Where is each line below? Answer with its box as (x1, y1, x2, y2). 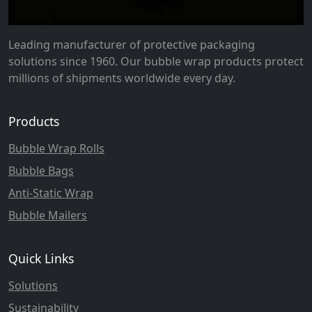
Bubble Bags (8, 163, 74, 179)
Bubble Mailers (8, 208, 87, 224)
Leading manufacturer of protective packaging (8, 37, 255, 53)
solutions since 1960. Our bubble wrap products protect (8, 54, 304, 70)
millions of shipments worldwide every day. (8, 70, 235, 86)
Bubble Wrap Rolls (8, 141, 104, 157)
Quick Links (8, 250, 74, 267)
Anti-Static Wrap (8, 185, 93, 201)
